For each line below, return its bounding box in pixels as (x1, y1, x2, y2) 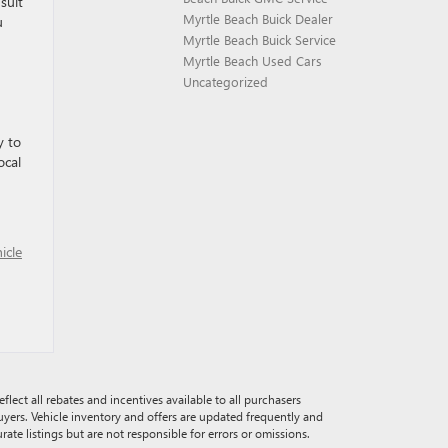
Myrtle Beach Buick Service (183, 31, 336, 48)
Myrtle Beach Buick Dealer (183, 10, 333, 27)
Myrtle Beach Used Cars (183, 52, 322, 69)
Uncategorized (183, 73, 268, 90)
